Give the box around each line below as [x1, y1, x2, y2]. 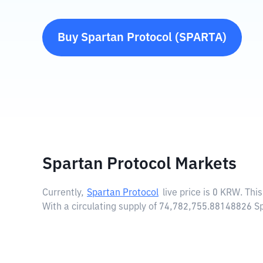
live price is [163, 188, 213, 198]
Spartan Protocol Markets [42, 156, 237, 173]
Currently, [42, 188, 84, 198]
